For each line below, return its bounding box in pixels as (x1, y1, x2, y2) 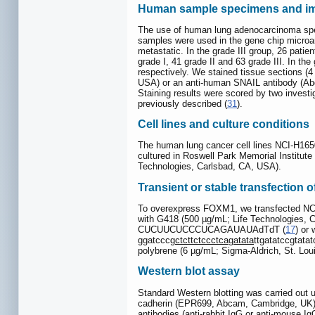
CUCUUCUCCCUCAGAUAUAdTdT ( (138, 224, 285, 236)
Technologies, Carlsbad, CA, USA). (138, 161, 281, 172)
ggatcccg (138, 235, 175, 246)
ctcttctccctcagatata (175, 235, 254, 246)
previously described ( (138, 98, 227, 109)
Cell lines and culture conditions (138, 118, 309, 131)
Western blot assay (138, 265, 240, 278)
